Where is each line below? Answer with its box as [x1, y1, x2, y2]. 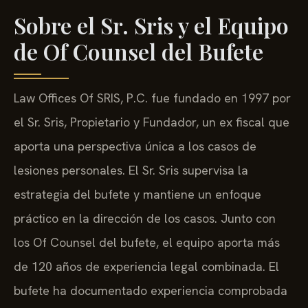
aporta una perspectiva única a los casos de [14, 137, 256, 154]
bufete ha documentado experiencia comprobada [14, 282, 287, 298]
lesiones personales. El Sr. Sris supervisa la [14, 162, 248, 178]
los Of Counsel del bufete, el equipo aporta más [14, 234, 280, 250]
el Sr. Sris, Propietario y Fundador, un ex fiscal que [14, 113, 289, 130]
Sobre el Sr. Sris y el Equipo [14, 10, 289, 40]
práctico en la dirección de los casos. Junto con [14, 210, 276, 226]
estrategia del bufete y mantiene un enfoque [14, 186, 261, 202]
